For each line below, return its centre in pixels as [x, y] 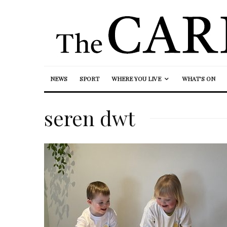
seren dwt [89, 118]
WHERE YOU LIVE [136, 79]
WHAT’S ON [199, 79]
